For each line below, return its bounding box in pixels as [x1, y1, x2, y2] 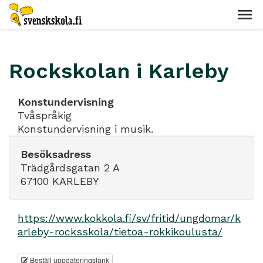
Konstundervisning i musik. [18, 123, 153, 135]
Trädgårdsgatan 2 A [21, 161, 120, 174]
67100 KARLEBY [21, 175, 99, 187]
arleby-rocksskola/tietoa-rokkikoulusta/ [18, 225, 222, 238]
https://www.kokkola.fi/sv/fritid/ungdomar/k [18, 212, 241, 224]
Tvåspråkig [18, 109, 72, 122]
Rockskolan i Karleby [9, 59, 229, 83]
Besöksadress [21, 148, 91, 160]
